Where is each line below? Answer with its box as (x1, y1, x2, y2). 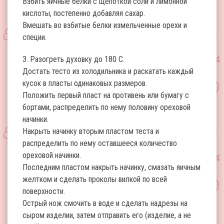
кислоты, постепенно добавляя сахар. (22, 8, 145, 18)
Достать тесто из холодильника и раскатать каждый (22, 66, 193, 76)
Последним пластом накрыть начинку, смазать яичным (22, 162, 200, 172)
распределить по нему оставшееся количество (22, 138, 177, 148)
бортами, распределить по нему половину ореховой (22, 102, 190, 112)
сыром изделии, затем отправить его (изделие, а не (22, 210, 191, 220)
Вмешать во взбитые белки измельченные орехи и (22, 20, 187, 30)
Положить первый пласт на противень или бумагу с (22, 90, 189, 100)
